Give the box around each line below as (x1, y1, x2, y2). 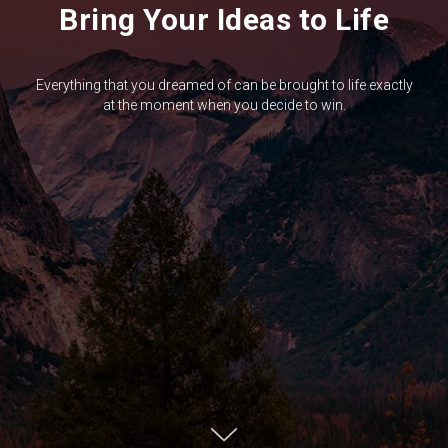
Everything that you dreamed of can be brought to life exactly (35, 77, 413, 93)
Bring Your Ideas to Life (59, 2, 389, 37)
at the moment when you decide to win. (102, 97, 346, 113)
